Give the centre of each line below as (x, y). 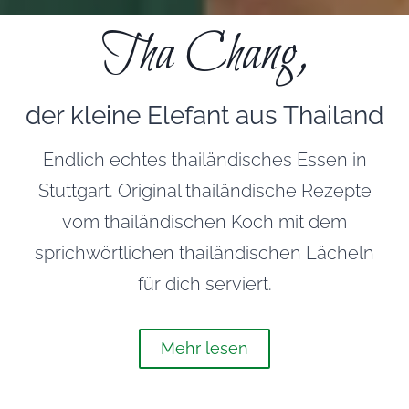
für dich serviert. (204, 283)
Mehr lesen (204, 348)
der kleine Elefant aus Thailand (204, 115)
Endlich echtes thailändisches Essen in (204, 159)
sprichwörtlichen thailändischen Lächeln (204, 252)
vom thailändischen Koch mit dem (204, 221)
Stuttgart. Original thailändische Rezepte (204, 190)
